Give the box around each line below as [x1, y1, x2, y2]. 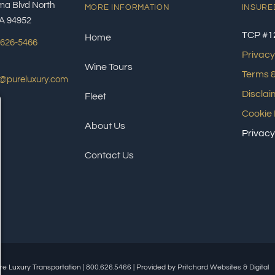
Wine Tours [84, 62, 133, 72]
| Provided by [131, 263, 177, 271]
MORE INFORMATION [84, 3, 170, 12]
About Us [84, 121, 125, 131]
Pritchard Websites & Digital [177, 263, 269, 271]
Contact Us [84, 150, 134, 160]
